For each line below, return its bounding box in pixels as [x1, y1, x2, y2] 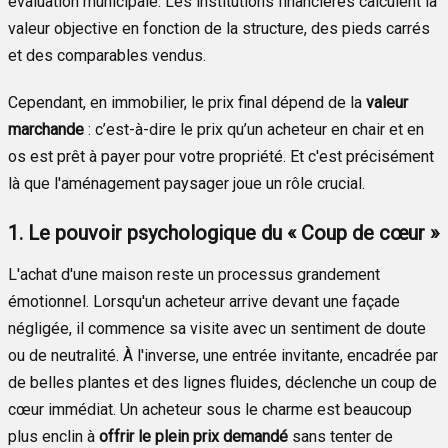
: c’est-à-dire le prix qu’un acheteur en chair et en [84, 119, 424, 139]
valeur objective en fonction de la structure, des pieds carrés [8, 18, 430, 38]
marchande [8, 119, 84, 139]
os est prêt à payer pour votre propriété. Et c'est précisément [8, 146, 434, 166]
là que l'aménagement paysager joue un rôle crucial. [8, 173, 365, 193]
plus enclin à [8, 426, 99, 446]
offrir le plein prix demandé [99, 426, 288, 446]
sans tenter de [288, 426, 393, 446]
